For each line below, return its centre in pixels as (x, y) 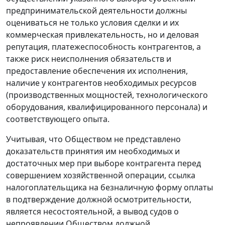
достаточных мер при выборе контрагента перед (103, 163)
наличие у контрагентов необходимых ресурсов (101, 83)
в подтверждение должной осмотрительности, (99, 200)
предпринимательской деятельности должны (96, 11)
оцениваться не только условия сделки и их (92, 23)
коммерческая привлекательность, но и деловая (102, 35)
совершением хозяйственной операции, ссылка (101, 176)
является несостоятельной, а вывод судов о (92, 212)
